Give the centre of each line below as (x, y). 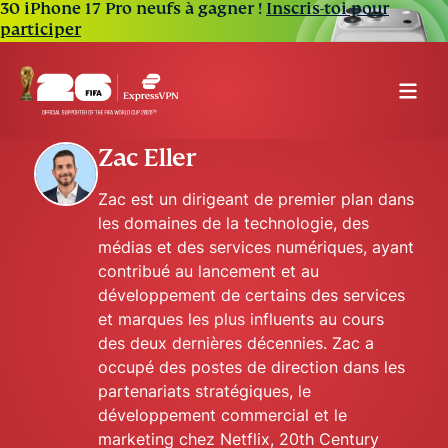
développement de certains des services (251, 295)
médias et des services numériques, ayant (256, 247)
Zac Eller (146, 157)
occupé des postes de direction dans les (251, 367)
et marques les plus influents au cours (241, 319)
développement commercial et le (222, 415)
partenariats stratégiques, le (204, 391)
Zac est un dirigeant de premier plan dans (256, 199)
